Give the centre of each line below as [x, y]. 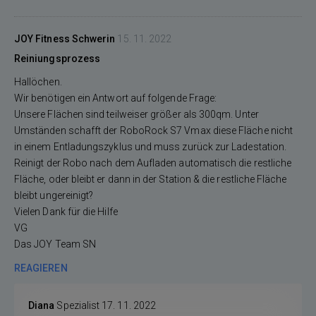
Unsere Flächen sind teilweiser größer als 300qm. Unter [136, 114]
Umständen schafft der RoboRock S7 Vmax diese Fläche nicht [153, 130]
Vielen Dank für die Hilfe [66, 212]
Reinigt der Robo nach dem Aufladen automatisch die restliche [153, 163]
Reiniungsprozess [57, 59]
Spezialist [78, 305]
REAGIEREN [41, 268]
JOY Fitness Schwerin [65, 39]
